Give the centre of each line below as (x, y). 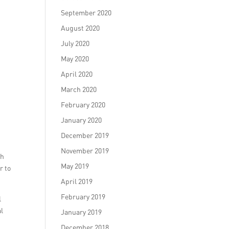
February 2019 (83, 197)
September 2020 (86, 13)
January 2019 (82, 212)
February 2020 (83, 105)
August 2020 (81, 28)
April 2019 (77, 181)
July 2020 (75, 43)
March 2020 (79, 89)
